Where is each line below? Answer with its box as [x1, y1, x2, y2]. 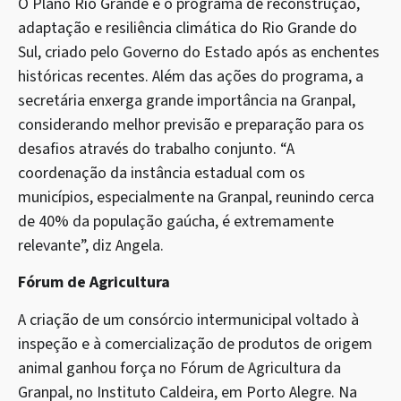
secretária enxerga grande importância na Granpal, [18, 89, 355, 112]
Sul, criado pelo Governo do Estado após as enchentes [18, 40, 380, 64]
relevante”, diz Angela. [18, 234, 164, 257]
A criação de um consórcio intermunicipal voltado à [18, 308, 359, 331]
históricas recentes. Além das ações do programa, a [18, 64, 363, 88]
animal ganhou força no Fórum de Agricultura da [18, 356, 341, 380]
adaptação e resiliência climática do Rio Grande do [18, 16, 357, 39]
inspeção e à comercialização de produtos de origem [18, 332, 372, 355]
